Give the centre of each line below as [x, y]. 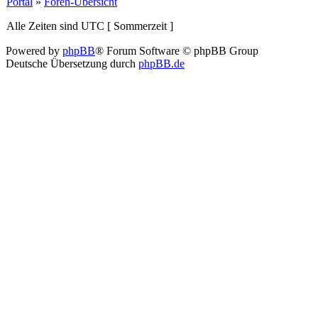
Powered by [34, 51]
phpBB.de [161, 64]
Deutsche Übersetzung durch [72, 64]
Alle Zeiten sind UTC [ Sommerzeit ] [90, 26]
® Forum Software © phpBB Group [177, 51]
